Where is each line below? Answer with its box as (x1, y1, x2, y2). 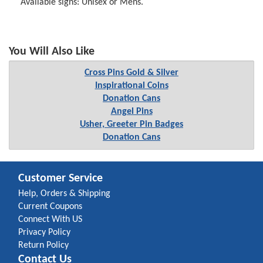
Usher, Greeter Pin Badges (80, 119, 183, 129)
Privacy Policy (18, 227, 70, 237)
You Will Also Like (9, 45, 95, 58)
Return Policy (18, 240, 69, 250)
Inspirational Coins (95, 80, 168, 90)
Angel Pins (110, 106, 153, 116)
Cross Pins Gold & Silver (85, 68, 178, 77)
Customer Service (18, 172, 103, 184)
